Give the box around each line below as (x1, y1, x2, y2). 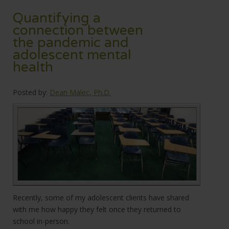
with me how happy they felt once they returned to (13, 204, 181, 215)
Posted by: (13, 87, 48, 98)
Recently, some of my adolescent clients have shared (13, 193, 190, 203)
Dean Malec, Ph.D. (50, 87, 111, 98)
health (13, 59, 54, 76)
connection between (13, 22, 144, 39)
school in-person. (13, 216, 70, 226)
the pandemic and (13, 35, 129, 52)
